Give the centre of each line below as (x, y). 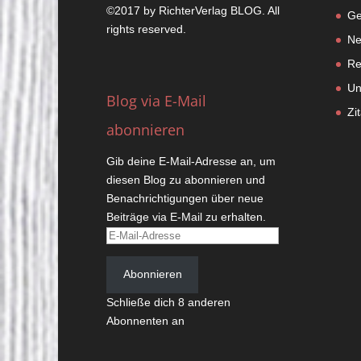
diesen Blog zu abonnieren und (186, 180)
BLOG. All (253, 10)
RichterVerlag (193, 10)
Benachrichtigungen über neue (185, 199)
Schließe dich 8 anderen (168, 302)
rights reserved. (146, 29)
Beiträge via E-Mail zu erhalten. (186, 217)
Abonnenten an (145, 320)
